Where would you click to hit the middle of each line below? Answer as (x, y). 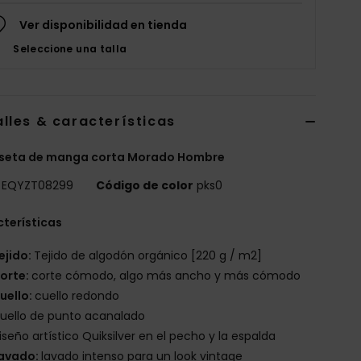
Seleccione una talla (70, 48)
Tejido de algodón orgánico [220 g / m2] (148, 255)
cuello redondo (77, 295)
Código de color (145, 185)
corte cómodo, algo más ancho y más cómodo (166, 275)
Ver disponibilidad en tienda (104, 25)
